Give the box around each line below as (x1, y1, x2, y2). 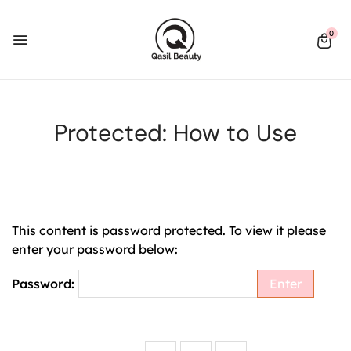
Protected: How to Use (54, 118, 297, 149)
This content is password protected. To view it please (12, 223, 326, 239)
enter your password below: (12, 241, 178, 258)
